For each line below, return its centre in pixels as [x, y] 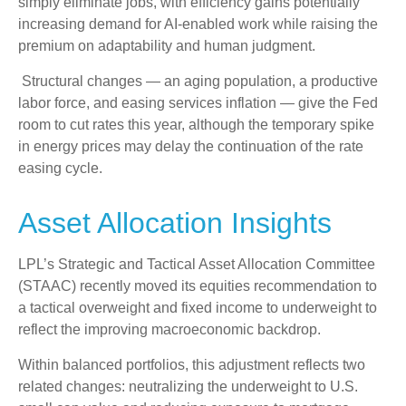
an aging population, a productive [269, 82]
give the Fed [336, 103]
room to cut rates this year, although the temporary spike [196, 125]
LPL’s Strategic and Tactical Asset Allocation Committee [197, 265]
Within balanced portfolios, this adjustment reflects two [192, 365]
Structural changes [84, 82]
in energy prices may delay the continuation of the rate [191, 147]
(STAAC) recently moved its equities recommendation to [198, 286]
